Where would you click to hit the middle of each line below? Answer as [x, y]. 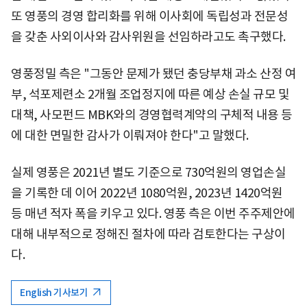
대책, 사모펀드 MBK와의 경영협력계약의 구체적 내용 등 [152, 114]
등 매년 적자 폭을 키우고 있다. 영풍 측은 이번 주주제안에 [153, 213]
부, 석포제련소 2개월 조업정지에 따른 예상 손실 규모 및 [150, 94]
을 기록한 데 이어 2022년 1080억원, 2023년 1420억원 [147, 193]
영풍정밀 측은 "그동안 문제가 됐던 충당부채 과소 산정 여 [153, 73]
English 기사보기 [55, 292]
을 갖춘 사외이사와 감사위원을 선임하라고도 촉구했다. [148, 36]
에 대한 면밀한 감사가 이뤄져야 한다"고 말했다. [130, 135]
